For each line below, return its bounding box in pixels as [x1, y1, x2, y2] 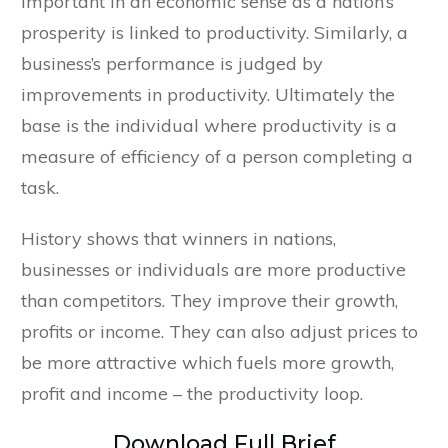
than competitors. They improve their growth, [21, 289, 398, 313]
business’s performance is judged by [21, 52, 323, 76]
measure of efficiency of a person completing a [21, 145, 413, 169]
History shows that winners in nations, [21, 227, 336, 251]
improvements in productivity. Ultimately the [21, 83, 395, 107]
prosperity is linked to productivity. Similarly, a [21, 21, 408, 45]
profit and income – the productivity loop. [21, 382, 363, 406]
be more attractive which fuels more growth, [21, 351, 394, 375]
